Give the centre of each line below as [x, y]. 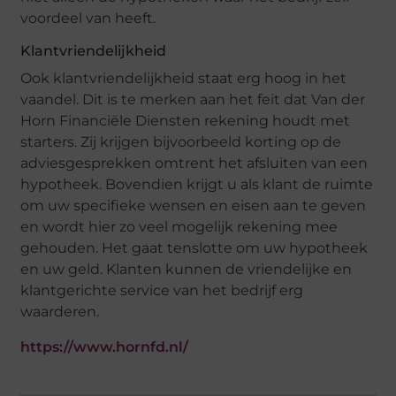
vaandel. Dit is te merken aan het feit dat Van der [193, 100]
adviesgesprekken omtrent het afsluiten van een [194, 164]
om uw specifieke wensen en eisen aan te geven [194, 206]
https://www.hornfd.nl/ [105, 347]
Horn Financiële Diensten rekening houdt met [186, 121]
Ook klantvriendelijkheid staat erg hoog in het [184, 79]
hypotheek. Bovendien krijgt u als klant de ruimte [197, 185]
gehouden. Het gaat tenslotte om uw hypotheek [194, 248]
